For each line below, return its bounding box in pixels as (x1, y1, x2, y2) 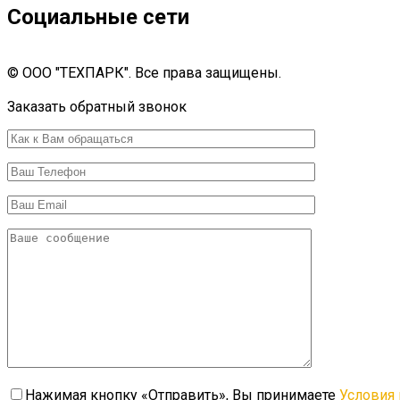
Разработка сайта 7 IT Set (7, 82, 168, 99)
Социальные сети (7, 4, 189, 30)
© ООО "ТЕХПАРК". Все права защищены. (7, 64, 281, 82)
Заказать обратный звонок (7, 98, 187, 116)
